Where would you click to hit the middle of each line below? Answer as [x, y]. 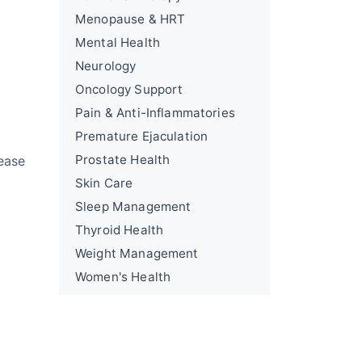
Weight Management [137, 253]
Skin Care [104, 183]
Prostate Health [123, 160]
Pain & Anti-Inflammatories [155, 113]
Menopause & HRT [130, 19]
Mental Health [118, 42]
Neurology [106, 66]
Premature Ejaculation [142, 136]
